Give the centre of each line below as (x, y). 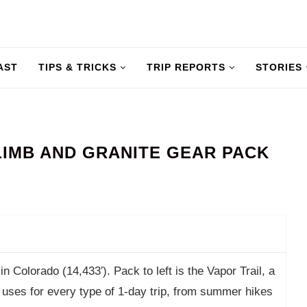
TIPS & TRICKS (77, 67)
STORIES (279, 67)
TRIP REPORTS (186, 67)
